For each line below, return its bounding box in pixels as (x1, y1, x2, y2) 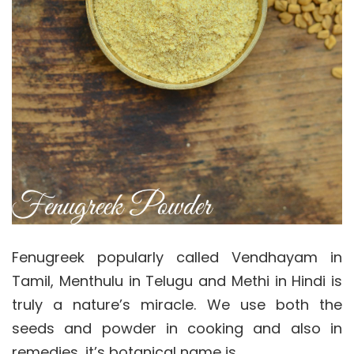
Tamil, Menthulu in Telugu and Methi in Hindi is (12, 271, 342, 292)
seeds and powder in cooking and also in (12, 318, 342, 339)
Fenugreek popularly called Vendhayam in (12, 247, 342, 268)
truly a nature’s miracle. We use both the (12, 295, 342, 315)
